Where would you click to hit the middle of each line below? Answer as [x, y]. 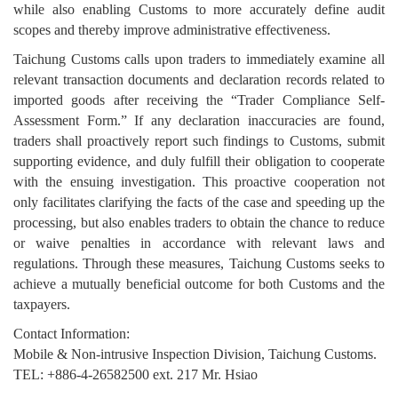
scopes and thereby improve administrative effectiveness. [172, 30]
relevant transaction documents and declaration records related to [199, 80]
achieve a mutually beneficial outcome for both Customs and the [199, 284]
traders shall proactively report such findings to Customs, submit [199, 141]
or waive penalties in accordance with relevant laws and [199, 243]
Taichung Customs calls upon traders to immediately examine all [199, 60]
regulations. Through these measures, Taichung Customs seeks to [199, 264]
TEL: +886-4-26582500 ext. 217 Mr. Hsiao [135, 375]
